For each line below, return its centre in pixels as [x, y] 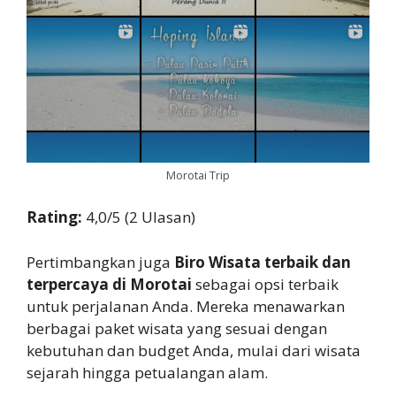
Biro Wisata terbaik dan [263, 262]
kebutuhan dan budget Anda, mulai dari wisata [194, 350]
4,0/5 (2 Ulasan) [141, 217]
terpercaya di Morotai [109, 284]
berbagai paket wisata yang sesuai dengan [177, 328]
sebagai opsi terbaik [265, 284]
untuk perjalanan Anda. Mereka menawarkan [186, 306]
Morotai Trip [198, 175]
